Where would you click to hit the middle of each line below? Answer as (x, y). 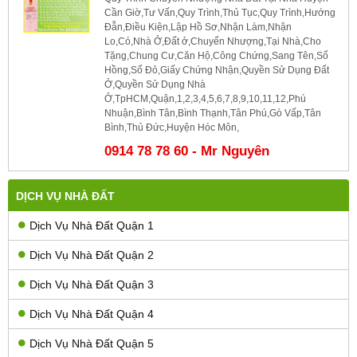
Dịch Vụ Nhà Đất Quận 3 (92, 284)
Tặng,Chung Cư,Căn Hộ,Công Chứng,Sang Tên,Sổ (216, 55)
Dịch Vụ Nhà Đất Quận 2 (92, 255)
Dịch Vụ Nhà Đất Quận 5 (92, 343)
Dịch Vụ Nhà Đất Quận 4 (92, 314)
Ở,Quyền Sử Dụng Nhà (155, 84)
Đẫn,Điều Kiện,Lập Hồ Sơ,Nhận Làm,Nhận (198, 27)
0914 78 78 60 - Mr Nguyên (187, 151)
